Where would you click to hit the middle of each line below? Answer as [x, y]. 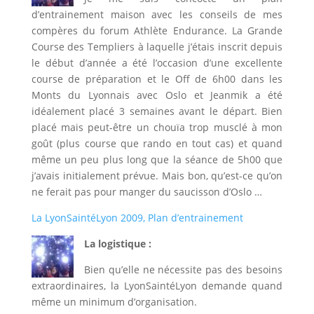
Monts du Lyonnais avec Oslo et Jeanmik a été [157, 95]
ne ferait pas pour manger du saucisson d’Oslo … [146, 192]
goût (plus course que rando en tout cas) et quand [157, 144]
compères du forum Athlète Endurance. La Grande [157, 31]
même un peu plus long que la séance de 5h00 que [157, 160]
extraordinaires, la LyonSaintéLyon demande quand [157, 286]
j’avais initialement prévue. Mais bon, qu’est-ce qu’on [157, 176]
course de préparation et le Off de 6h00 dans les [157, 79]
